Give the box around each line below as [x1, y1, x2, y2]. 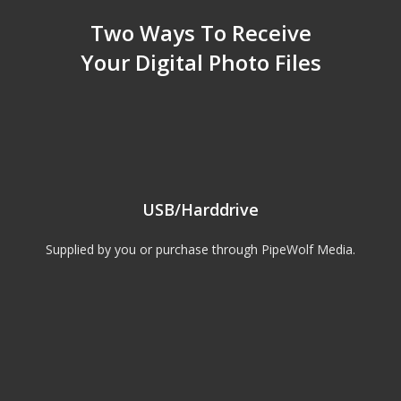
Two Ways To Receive [90, 17, 311, 47]
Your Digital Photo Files [80, 47, 321, 77]
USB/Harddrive [142, 198, 259, 220]
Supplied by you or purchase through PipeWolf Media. [46, 240, 355, 258]
